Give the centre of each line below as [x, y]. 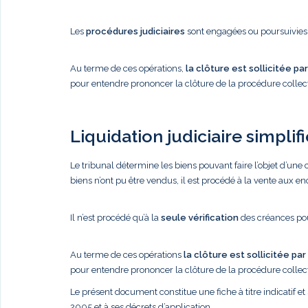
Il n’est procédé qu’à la [115, 218]
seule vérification [200, 218]
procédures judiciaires [135, 31]
